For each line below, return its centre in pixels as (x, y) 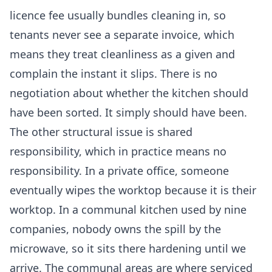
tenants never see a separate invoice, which (122, 35)
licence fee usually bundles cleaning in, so (118, 15)
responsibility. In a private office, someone (119, 171)
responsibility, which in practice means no (118, 151)
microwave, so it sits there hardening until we (128, 249)
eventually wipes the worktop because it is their (133, 190)
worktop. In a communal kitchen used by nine (128, 210)
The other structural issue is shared (101, 132)
